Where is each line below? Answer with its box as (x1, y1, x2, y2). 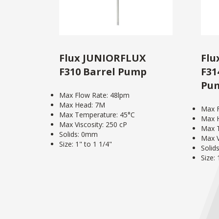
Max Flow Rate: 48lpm (59, 90, 130, 100)
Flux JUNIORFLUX (59, 51, 146, 65)
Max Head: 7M (59, 100, 105, 109)
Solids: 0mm (59, 129, 98, 139)
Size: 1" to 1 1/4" (59, 139, 112, 149)
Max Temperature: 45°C (59, 109, 135, 119)
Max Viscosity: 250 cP (59, 119, 127, 129)
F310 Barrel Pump (59, 65, 147, 78)
